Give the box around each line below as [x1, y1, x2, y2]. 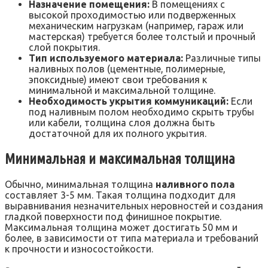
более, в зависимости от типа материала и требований [5, 233, 258, 244]
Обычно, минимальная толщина [5, 179, 156, 190]
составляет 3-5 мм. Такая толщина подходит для [5, 190, 236, 201]
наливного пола [156, 179, 234, 190]
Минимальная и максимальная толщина [5, 150, 235, 167]
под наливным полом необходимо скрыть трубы [29, 106, 254, 117]
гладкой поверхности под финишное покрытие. [5, 211, 221, 223]
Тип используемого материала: [29, 52, 183, 63]
